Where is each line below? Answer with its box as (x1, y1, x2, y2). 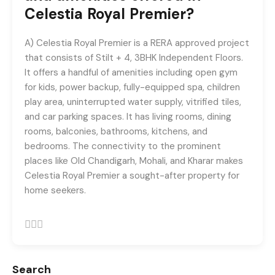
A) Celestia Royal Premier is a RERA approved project (25, 37, 249, 50)
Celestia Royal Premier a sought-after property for (25, 169, 239, 182)
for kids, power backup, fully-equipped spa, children (25, 81, 240, 94)
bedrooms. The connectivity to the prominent (25, 140, 221, 153)
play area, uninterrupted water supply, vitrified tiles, (25, 96, 241, 109)
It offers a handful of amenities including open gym (25, 66, 238, 79)
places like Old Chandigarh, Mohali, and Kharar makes (25, 155, 243, 168)
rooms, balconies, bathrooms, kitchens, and (25, 125, 207, 138)
